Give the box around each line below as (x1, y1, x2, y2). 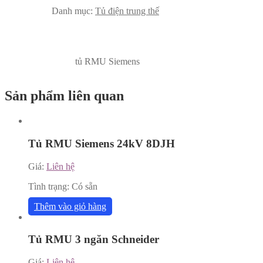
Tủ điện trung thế (95, 6, 159, 16)
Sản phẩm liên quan (5, 88, 124, 104)
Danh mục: (52, 6, 95, 16)
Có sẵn (72, 181, 97, 191)
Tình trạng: (28, 181, 72, 191)
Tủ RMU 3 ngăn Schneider (28, 233, 159, 246)
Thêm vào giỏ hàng (34, 201, 106, 211)
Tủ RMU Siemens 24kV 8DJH (28, 137, 175, 150)
